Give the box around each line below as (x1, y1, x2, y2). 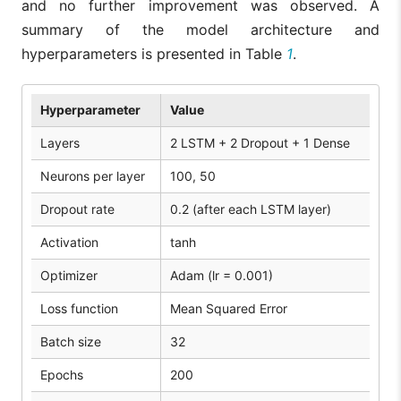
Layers (40, 135, 80, 151)
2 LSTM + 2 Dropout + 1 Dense (170, 135, 350, 151)
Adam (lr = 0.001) (170, 268, 273, 284)
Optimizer (40, 268, 98, 284)
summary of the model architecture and (21, 21, 380, 39)
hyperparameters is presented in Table (21, 45, 286, 64)
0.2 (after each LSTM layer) (170, 201, 331, 218)
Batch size (40, 334, 101, 350)
